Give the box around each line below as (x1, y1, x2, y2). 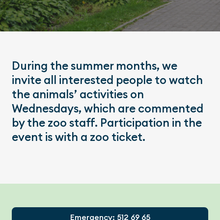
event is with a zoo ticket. (12, 130, 145, 144)
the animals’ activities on (12, 87, 144, 102)
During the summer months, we (12, 58, 177, 73)
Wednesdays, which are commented (12, 101, 203, 116)
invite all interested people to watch (12, 73, 203, 87)
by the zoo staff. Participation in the (12, 115, 202, 130)
